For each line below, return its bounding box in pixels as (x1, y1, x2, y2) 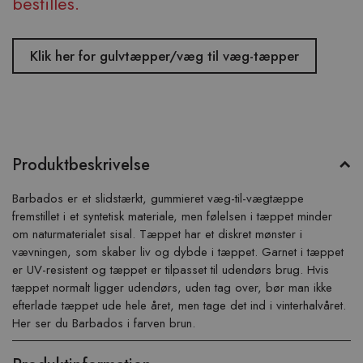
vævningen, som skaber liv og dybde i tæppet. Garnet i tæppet (12, 243, 344, 261)
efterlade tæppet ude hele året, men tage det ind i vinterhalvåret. (12, 297, 346, 314)
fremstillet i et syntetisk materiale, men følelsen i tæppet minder (12, 207, 332, 225)
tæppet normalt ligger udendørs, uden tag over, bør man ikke (12, 279, 332, 297)
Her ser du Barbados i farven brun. (12, 314, 195, 332)
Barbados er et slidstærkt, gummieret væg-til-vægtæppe (12, 190, 304, 207)
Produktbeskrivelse (12, 153, 150, 177)
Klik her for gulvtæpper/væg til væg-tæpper (30, 46, 299, 66)
